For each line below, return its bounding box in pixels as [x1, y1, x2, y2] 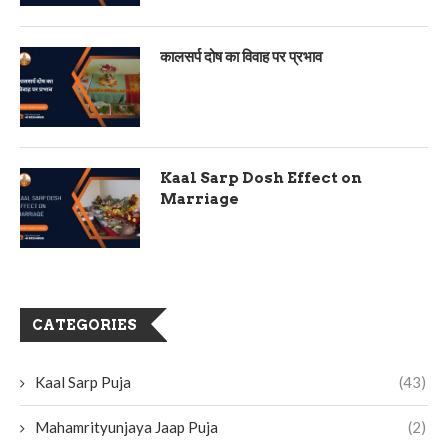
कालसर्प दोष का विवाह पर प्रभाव [160, 48, 322, 66]
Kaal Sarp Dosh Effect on [160, 169, 362, 187]
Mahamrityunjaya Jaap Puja [35, 418, 218, 436]
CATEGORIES [32, 317, 137, 333]
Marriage [160, 190, 239, 208]
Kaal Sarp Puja [35, 373, 131, 391]
